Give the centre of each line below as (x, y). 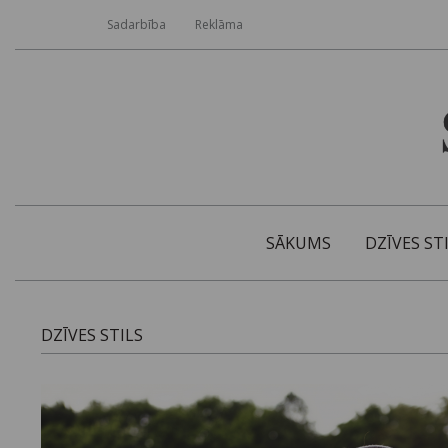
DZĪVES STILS (92, 335)
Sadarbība (136, 24)
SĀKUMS (298, 243)
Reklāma (218, 24)
